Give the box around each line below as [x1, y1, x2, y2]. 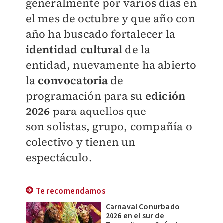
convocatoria [38, 73, 108, 88]
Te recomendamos [35, 185, 106, 197]
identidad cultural [25, 42, 123, 57]
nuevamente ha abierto [73, 57, 197, 72]
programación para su [25, 88, 145, 103]
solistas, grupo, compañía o [47, 119, 192, 134]
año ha [25, 26, 64, 41]
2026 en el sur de [105, 210, 164, 221]
